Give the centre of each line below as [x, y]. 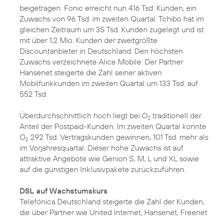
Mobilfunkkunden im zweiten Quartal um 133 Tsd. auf [109, 83]
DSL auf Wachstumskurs [64, 191]
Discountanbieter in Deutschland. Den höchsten [101, 51]
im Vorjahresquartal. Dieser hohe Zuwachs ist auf [101, 148]
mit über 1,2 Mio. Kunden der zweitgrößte [88, 40]
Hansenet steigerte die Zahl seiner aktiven [91, 72]
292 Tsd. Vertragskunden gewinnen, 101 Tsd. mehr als [118, 137]
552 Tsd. [33, 94]
